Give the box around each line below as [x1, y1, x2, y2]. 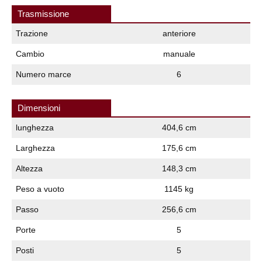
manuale [163, 49, 195, 58]
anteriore [162, 28, 196, 38]
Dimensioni [18, 102, 60, 113]
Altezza [16, 163, 43, 173]
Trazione [16, 28, 48, 38]
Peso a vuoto [16, 184, 64, 194]
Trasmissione [18, 8, 69, 19]
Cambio [16, 49, 44, 58]
